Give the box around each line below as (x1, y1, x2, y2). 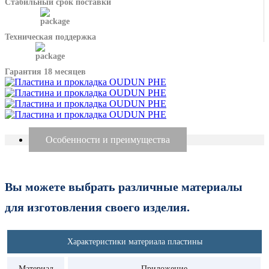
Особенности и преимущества (46, 134, 170, 145)
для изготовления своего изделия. (5, 201, 190, 214)
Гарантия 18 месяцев (5, 67, 86, 76)
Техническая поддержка (5, 32, 96, 41)
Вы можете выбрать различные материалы (5, 180, 243, 194)
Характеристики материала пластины (67, 237, 202, 246)
